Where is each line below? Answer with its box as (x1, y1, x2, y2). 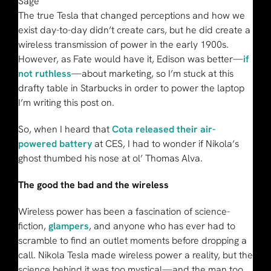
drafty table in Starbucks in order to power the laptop (18, 81, 244, 94)
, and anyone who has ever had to (88, 219, 235, 232)
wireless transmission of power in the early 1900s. (18, 38, 229, 51)
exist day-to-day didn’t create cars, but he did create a (18, 23, 250, 36)
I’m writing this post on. (18, 96, 114, 109)
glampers (48, 219, 89, 232)
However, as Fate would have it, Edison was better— (18, 52, 243, 65)
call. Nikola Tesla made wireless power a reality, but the (18, 248, 253, 261)
